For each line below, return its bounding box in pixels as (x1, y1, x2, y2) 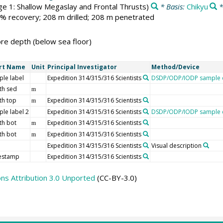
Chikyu (186, 1, 208, 11)
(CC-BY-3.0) (95, 172, 137, 183)
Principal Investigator (47, 62, 117, 71)
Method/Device (151, 62, 200, 71)
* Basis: (158, 1, 187, 11)
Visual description (151, 141, 202, 150)
